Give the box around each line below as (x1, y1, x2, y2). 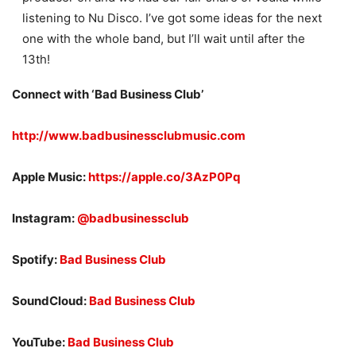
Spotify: (12, 251, 60, 267)
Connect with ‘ (12, 86, 95, 102)
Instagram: (12, 210, 77, 226)
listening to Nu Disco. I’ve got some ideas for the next (21, 10, 322, 25)
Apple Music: (12, 168, 88, 184)
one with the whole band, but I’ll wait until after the (21, 30, 305, 46)
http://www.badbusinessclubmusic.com (12, 127, 246, 143)
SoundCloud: (12, 292, 89, 308)
